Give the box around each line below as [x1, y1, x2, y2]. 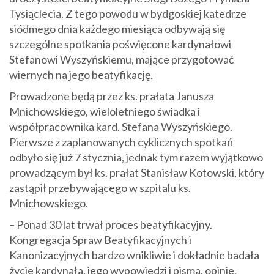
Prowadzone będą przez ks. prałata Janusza [9, 89, 214, 103]
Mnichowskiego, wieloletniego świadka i [9, 105, 200, 119]
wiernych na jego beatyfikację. [9, 68, 153, 82]
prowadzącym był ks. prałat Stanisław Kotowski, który [9, 166, 264, 180]
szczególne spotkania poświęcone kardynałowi [9, 37, 231, 51]
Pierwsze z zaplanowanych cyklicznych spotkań [9, 135, 233, 149]
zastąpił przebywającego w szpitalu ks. [9, 181, 191, 195]
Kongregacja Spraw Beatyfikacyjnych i [9, 233, 191, 247]
